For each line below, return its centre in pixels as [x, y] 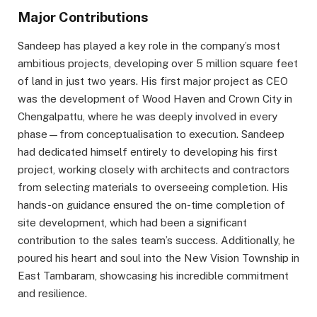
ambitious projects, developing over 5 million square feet [158, 64]
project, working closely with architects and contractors [154, 170]
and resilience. [52, 294]
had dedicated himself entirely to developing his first [148, 152]
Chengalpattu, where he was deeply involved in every [148, 117]
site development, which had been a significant [132, 223]
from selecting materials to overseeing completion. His [153, 188]
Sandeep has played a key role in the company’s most [149, 46]
